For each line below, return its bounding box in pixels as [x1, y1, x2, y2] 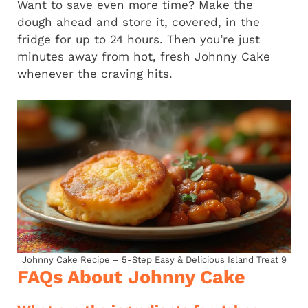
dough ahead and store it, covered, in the [17, 14, 260, 29]
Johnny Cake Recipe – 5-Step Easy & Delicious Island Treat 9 [21, 254, 287, 265]
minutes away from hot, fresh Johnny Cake [17, 49, 270, 63]
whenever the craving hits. [17, 66, 173, 80]
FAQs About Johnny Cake [17, 265, 245, 288]
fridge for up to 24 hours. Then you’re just [17, 32, 260, 46]
